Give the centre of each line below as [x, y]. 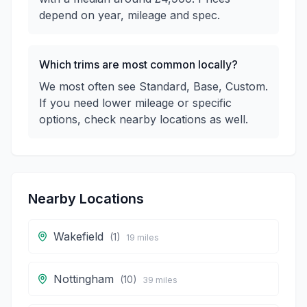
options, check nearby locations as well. [144, 119]
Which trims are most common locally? [138, 64]
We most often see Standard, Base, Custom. [153, 86]
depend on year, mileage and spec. [130, 15]
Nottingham [84, 279]
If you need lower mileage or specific [135, 103]
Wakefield [78, 236]
